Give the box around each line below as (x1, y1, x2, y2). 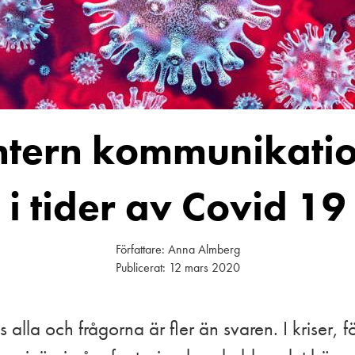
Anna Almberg (167, 240, 240, 258)
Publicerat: (115, 258, 169, 276)
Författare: (115, 240, 168, 258)
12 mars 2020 (168, 258, 240, 276)
